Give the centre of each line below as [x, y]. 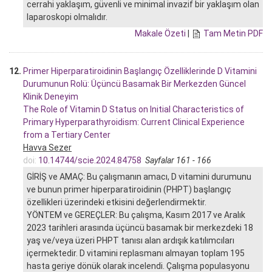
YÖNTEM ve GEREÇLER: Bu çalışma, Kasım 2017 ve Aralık [136, 215]
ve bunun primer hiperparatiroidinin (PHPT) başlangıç [129, 189]
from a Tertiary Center [67, 134]
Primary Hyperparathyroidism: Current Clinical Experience [134, 122]
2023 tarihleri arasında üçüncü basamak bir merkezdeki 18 [140, 227]
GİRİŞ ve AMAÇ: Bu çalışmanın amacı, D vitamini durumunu [139, 176]
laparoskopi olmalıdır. [67, 17]
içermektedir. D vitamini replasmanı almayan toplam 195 [136, 253]
